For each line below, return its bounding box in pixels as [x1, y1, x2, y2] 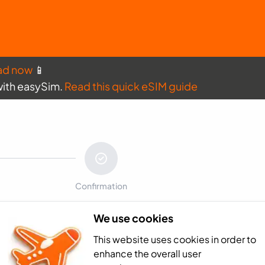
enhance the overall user [93, 247, 201, 260]
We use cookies [93, 211, 173, 225]
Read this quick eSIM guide [64, 79, 198, 93]
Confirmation [75, 180, 128, 191]
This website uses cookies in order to [93, 232, 256, 245]
